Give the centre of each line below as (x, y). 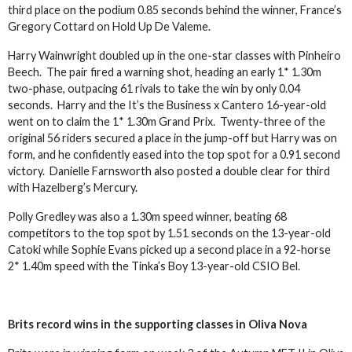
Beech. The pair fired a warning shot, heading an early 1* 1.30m (165, 72)
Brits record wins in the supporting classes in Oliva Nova (158, 324)
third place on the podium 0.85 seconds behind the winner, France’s (175, 10)
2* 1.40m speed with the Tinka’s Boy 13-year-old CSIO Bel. (154, 266)
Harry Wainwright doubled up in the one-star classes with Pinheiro (174, 55)
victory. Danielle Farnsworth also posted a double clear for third (169, 171)
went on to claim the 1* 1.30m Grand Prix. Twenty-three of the (167, 121)
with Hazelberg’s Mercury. (73, 187)
